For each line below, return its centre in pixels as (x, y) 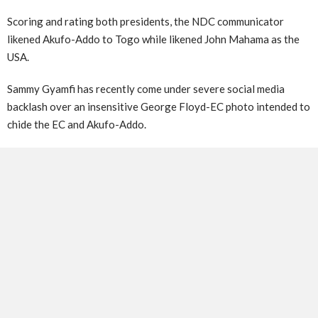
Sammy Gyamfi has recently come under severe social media (146, 89)
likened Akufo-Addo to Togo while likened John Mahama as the (153, 39)
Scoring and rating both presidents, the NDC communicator (146, 22)
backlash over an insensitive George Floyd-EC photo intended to (159, 107)
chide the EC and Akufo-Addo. (77, 125)
